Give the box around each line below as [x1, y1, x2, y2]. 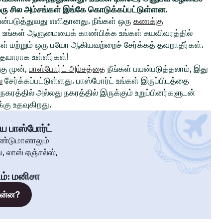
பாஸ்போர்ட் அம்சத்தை [29, 64, 106, 74]
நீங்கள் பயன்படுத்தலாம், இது [106, 64, 208, 74]
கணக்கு [133, 16, 163, 26]
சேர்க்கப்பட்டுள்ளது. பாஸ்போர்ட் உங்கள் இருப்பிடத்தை [2, 76, 189, 86]
